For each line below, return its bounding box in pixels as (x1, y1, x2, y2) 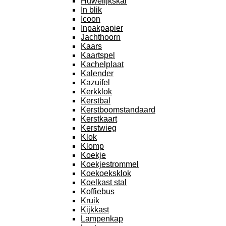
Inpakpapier (81, 23, 123, 32)
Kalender (81, 69, 114, 78)
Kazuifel (81, 78, 110, 87)
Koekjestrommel (81, 159, 139, 168)
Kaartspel (81, 50, 115, 60)
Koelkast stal (81, 178, 127, 187)
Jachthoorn (81, 32, 121, 41)
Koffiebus (81, 187, 115, 196)
